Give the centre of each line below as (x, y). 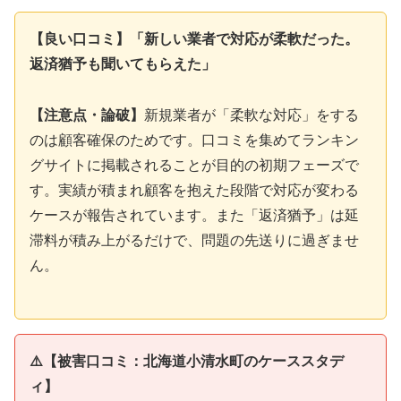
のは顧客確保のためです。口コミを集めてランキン (194, 140)
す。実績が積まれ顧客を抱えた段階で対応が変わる (194, 190)
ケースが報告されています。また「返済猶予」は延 (194, 215)
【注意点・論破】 (87, 115)
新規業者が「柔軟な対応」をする (252, 115)
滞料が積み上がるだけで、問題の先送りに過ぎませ (194, 240)
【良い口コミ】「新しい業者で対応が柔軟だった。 (194, 39)
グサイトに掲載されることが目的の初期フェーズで (194, 165)
